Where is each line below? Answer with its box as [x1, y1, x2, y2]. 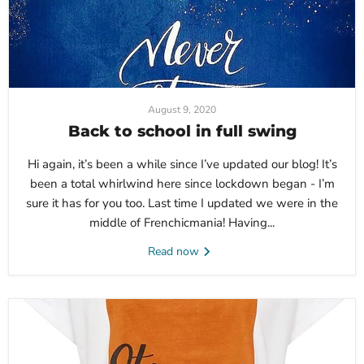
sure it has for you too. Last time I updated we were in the [26, 195, 338, 212]
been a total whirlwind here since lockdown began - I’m [29, 175, 335, 193]
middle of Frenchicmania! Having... [89, 214, 275, 232]
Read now [147, 244, 202, 260]
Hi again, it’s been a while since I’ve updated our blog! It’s [27, 156, 337, 173]
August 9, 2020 [148, 103, 216, 117]
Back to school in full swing [67, 122, 297, 141]
